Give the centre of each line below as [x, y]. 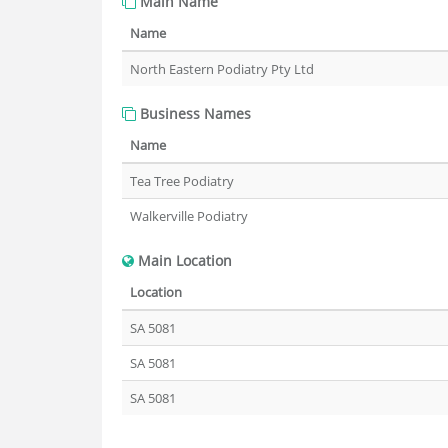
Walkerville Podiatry [189, 216]
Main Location [183, 260]
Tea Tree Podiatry [182, 181]
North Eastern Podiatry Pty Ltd [222, 69]
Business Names [193, 113]
